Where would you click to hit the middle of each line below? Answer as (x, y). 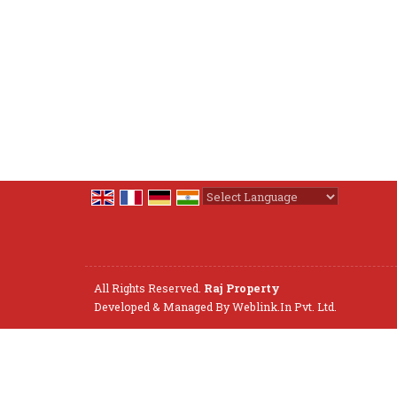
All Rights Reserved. (149, 288)
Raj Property (242, 288)
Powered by (239, 216)
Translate (347, 216)
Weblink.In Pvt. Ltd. (284, 307)
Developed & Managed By (163, 307)
